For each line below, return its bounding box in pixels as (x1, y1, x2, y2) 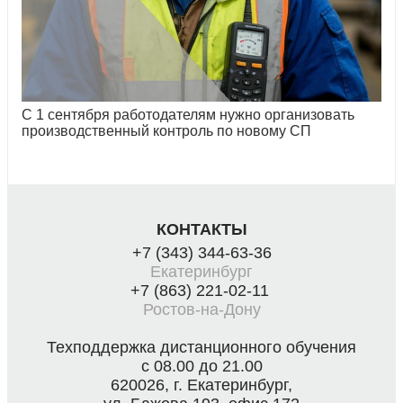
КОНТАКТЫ (156, 220, 247, 239)
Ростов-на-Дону (142, 300, 261, 319)
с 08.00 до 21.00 (140, 357, 263, 376)
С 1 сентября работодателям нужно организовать (22, 107, 354, 123)
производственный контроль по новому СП (22, 123, 311, 139)
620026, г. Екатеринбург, (111, 376, 292, 395)
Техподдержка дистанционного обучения (47, 338, 356, 357)
